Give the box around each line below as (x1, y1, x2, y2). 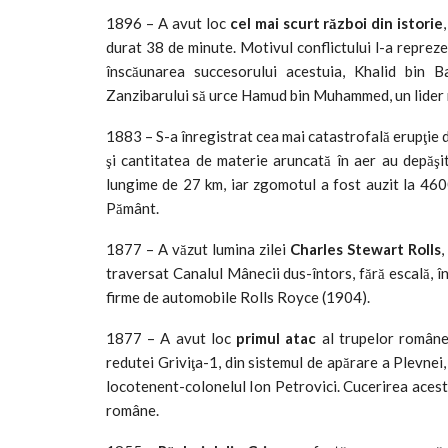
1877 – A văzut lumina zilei (106, 239, 290, 258)
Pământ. (106, 198, 159, 217)
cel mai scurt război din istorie (229, 13, 444, 32)
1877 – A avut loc (106, 328, 237, 347)
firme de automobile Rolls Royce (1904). (106, 287, 370, 306)
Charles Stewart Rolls (289, 239, 441, 258)
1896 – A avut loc (106, 13, 230, 32)
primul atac (236, 328, 317, 347)
